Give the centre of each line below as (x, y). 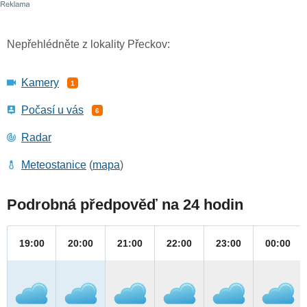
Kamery (40, 83)
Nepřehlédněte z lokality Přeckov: (88, 45)
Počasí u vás (52, 110)
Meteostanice (54, 165)
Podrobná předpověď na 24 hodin (125, 205)
